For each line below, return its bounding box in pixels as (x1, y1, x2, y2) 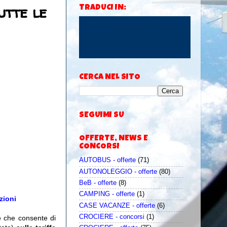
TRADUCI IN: (79, 4, 126, 13)
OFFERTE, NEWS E (79, 135, 148, 143)
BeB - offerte (79, 179, 117, 186)
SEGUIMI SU (79, 111, 124, 120)
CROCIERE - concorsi (79, 213, 144, 220)
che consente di (4, 214, 56, 222)
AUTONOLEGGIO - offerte (79, 168, 157, 175)
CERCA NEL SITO (79, 73, 140, 82)
